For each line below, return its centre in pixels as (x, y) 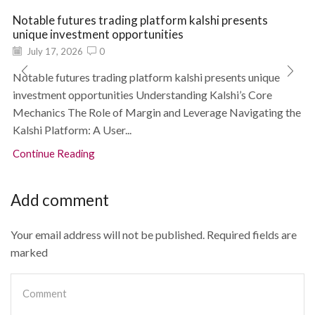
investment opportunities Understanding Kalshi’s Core (142, 95)
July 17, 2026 (54, 52)
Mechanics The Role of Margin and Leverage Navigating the (157, 112)
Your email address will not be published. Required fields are (154, 234)
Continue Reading (54, 154)
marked (29, 252)
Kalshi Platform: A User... (72, 130)
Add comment (60, 200)
